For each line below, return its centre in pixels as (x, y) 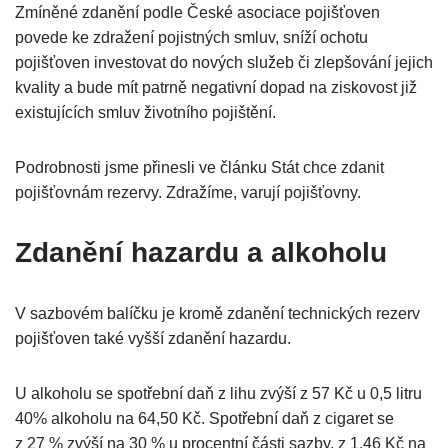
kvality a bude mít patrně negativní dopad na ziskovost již (216, 88)
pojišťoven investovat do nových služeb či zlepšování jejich (224, 63)
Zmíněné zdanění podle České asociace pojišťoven (197, 13)
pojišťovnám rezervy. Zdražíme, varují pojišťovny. (188, 193)
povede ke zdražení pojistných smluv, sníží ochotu (191, 38)
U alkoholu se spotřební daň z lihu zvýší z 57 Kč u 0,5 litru (218, 394)
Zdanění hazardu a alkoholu (201, 253)
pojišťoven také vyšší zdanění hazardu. (155, 339)
